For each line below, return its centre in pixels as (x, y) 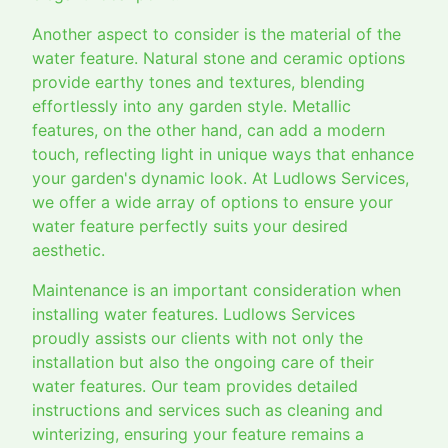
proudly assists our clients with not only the (197, 338)
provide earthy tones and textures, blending (198, 82)
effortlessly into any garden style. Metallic (191, 106)
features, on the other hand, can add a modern (208, 130)
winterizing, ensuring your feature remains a (198, 434)
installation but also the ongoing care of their (203, 362)
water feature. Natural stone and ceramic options (218, 58)
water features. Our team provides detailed (195, 386)
